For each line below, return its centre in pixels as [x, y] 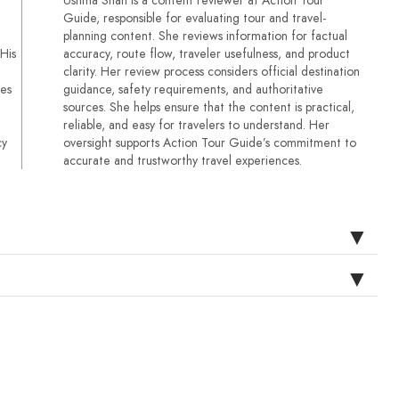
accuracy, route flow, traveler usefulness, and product [206, 53]
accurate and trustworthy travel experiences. [182, 160]
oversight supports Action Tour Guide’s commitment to [209, 142]
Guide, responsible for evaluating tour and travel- [194, 17]
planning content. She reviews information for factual [205, 35]
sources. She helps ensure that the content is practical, [208, 106]
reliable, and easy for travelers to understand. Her [196, 124]
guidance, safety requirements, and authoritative [193, 89]
